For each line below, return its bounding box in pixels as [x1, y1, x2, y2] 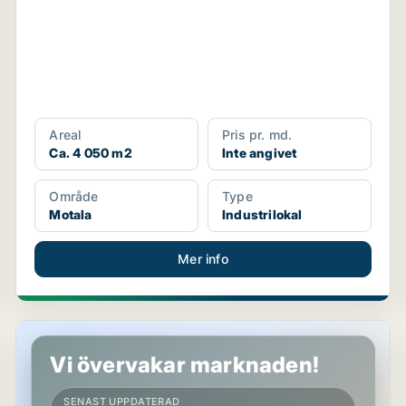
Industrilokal [221, 207, 303, 222]
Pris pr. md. [221, 127, 293, 142]
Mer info [178, 251, 228, 266]
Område [49, 188, 99, 204]
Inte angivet [221, 145, 297, 160]
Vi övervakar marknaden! [50, 352, 319, 378]
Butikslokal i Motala [16, 321, 155, 339]
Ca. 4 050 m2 [49, 145, 132, 160]
